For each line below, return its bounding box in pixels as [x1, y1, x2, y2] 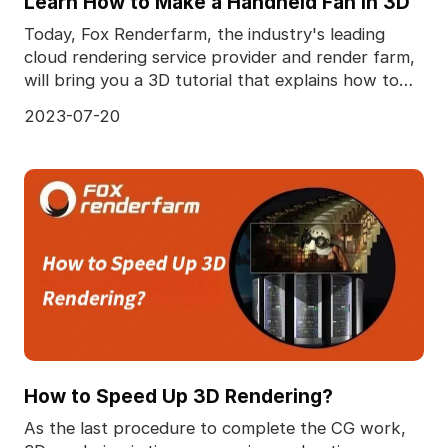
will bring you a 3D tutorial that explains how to [23, 70, 399, 91]
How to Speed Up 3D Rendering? [23, 383, 333, 408]
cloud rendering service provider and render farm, [23, 47, 415, 68]
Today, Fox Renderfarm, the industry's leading [23, 24, 385, 45]
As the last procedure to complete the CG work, [23, 418, 406, 439]
